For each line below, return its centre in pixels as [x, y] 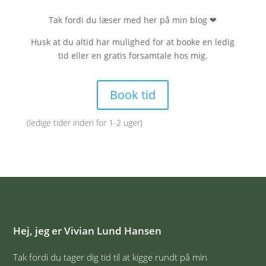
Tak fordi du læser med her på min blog [129, 20]
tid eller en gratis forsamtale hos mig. [133, 55]
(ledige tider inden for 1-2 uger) [84, 122]
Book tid [133, 94]
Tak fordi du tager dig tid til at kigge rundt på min [110, 257]
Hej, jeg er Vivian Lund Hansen [88, 230]
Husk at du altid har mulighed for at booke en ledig [133, 42]
